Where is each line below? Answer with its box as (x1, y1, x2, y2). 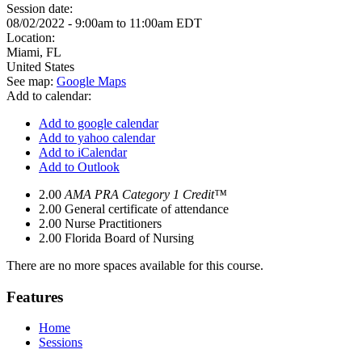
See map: (6, 74, 57, 88)
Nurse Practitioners (65, 217, 162, 230)
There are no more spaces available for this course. (6, 259, 263, 272)
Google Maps (57, 74, 126, 88)
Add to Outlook (39, 160, 120, 174)
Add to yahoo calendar (39, 131, 155, 145)
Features (6, 288, 63, 305)
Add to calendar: (6, 89, 95, 103)
